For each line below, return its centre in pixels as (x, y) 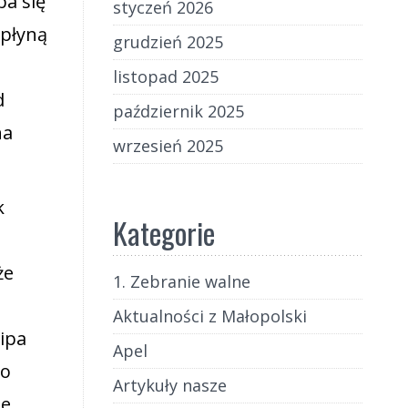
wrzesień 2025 (168, 146)
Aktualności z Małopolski (209, 316)
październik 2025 (178, 111)
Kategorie (163, 233)
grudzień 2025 (168, 42)
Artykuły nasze (169, 385)
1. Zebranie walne (181, 281)
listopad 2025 (165, 76)
